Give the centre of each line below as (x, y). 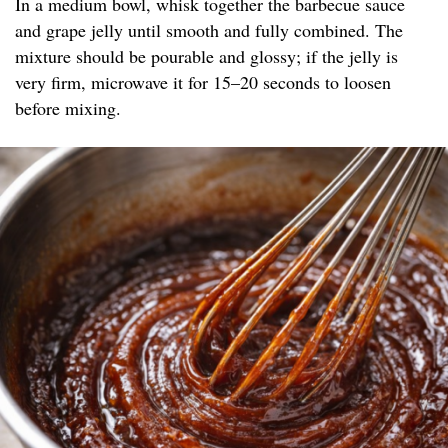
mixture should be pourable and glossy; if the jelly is (206, 56)
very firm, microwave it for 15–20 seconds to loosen (203, 82)
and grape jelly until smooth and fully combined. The (209, 30)
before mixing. (68, 108)
